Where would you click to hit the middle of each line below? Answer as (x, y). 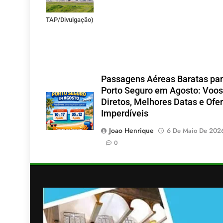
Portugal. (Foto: (68, 8)
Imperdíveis (124, 113)
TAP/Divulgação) (70, 20)
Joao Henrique (131, 130)
